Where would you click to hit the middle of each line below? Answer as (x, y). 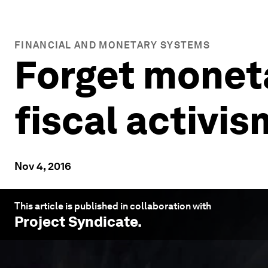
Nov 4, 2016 (43, 166)
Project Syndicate (76, 222)
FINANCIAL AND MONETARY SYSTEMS (112, 45)
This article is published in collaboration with (113, 206)
